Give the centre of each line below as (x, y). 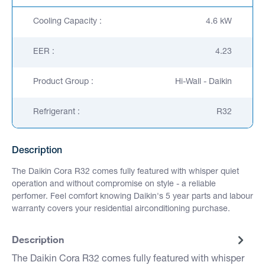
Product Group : (63, 82)
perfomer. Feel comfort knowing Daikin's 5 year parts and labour (132, 197)
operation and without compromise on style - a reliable (114, 184)
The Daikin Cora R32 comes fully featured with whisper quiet (125, 172)
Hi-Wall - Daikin (203, 82)
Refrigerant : (56, 112)
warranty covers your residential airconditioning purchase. (121, 209)
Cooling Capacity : (67, 22)
